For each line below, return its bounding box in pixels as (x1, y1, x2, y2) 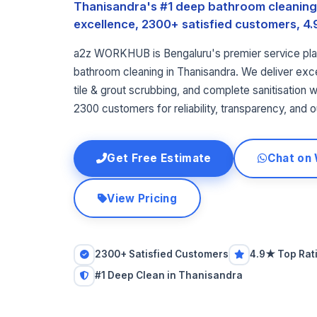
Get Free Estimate (107, 151, 212, 166)
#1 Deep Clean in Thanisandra (95, 270, 243, 282)
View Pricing (107, 191, 177, 205)
